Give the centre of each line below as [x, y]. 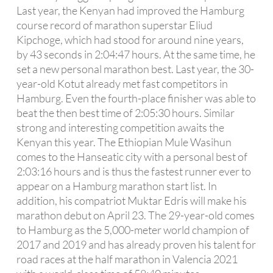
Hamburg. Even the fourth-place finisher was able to [136, 98]
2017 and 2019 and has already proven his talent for [136, 244]
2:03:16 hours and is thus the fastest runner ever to [133, 171]
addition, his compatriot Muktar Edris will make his [131, 200]
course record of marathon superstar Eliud [114, 25]
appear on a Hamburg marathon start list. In [116, 186]
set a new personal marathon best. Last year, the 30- [135, 69]
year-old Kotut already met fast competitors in [122, 83]
